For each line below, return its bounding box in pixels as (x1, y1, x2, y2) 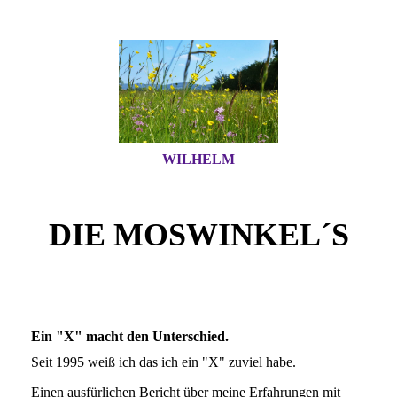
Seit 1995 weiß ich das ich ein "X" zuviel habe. (31, 354, 296, 370)
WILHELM (162, 152, 235, 167)
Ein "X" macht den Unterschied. (31, 329, 229, 344)
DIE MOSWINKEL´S (48, 217, 349, 253)
